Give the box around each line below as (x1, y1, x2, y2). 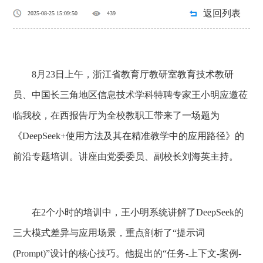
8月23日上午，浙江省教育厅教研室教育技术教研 (13, 69, 234, 79)
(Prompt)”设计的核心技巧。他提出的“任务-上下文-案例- (13, 248, 242, 258)
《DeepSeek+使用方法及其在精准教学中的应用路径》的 (13, 131, 245, 141)
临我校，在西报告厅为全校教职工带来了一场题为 (13, 110, 220, 120)
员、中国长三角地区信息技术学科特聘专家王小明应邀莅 (13, 90, 248, 100)
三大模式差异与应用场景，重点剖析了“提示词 (13, 228, 205, 238)
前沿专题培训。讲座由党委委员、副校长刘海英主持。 (13, 151, 239, 161)
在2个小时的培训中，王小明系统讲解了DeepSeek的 (13, 207, 244, 217)
